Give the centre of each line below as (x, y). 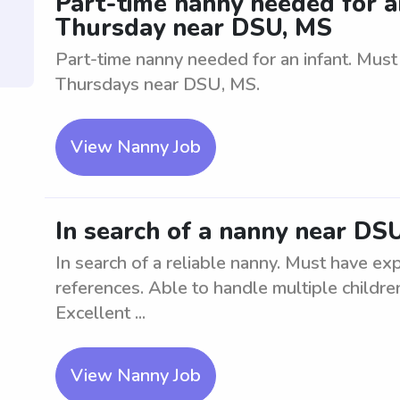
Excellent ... (100, 313)
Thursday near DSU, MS (194, 28)
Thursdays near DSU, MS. (158, 84)
